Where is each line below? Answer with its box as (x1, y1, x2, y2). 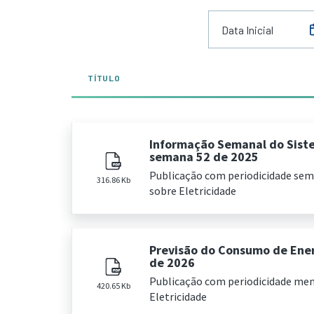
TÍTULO (88, 73, 121, 83)
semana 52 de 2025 (149, 149, 259, 165)
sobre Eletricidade (149, 184, 236, 198)
